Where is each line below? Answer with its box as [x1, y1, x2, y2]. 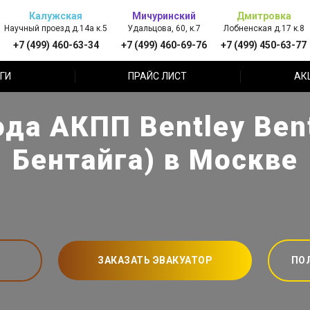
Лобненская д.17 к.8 [223, 23, 304, 33]
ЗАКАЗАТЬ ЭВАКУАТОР [98, 254, 212, 266]
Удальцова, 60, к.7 [127, 23, 201, 33]
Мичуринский [132, 10, 196, 21]
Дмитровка [236, 10, 291, 21]
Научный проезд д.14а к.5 [4, 23, 107, 33]
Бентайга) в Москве [12, 143, 298, 176]
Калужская [29, 10, 82, 21]
